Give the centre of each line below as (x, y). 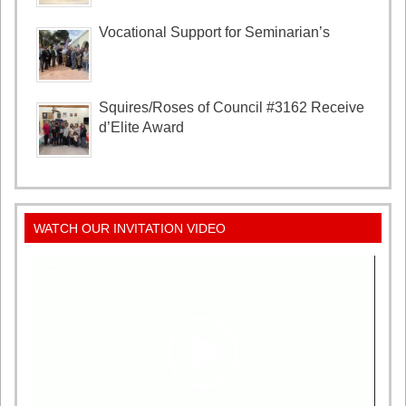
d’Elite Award (142, 127)
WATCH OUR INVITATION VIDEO (129, 228)
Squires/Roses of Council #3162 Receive (232, 107)
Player (49, 275)
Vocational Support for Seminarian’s (215, 33)
